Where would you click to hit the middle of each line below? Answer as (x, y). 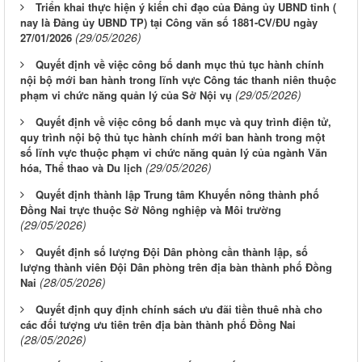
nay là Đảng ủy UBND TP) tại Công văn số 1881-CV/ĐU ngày (169, 23)
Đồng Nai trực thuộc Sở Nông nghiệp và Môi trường (151, 210)
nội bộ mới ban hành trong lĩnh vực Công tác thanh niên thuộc (178, 80)
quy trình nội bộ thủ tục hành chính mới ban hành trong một (173, 137)
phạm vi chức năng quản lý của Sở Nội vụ (126, 95)
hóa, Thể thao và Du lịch (81, 168)
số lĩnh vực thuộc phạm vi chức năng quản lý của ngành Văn (174, 153)
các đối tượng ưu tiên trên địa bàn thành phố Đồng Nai (158, 325)
